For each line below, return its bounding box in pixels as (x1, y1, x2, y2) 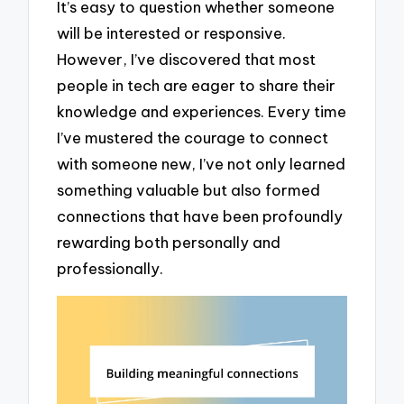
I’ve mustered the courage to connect (57, 127, 329, 147)
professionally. (57, 258, 164, 278)
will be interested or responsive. (57, 23, 287, 42)
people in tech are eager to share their (57, 75, 336, 95)
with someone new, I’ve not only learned (57, 153, 346, 173)
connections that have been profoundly (57, 206, 344, 225)
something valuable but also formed (57, 179, 321, 199)
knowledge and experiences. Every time (57, 101, 347, 121)
